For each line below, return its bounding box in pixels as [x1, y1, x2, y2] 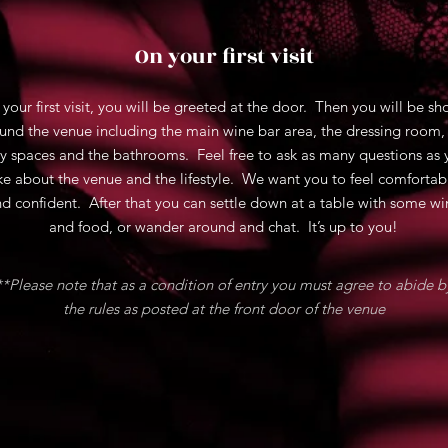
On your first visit [134, 41, 314, 72]
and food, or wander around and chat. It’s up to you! [49, 217, 398, 236]
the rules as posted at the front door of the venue [62, 299, 385, 318]
